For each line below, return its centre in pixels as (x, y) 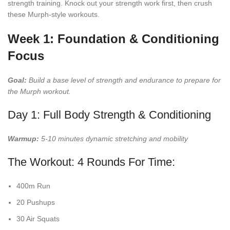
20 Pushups (36, 203)
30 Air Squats (38, 219)
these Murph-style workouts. (54, 15)
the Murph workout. (39, 92)
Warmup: (23, 139)
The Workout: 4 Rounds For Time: (91, 162)
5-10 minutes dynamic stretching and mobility (113, 139)
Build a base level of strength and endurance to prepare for (124, 80)
